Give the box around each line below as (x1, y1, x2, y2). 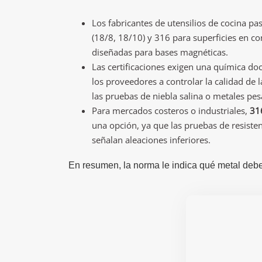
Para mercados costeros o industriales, (92, 105, 250, 116)
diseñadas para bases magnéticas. (92, 46, 228, 58)
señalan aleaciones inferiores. (92, 134, 211, 146)
